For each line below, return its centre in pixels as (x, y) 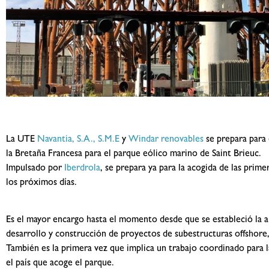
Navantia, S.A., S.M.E (78, 140)
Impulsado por (35, 168)
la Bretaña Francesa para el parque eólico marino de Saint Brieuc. (134, 154)
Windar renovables (166, 140)
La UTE (22, 140)
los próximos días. (41, 183)
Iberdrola (82, 168)
